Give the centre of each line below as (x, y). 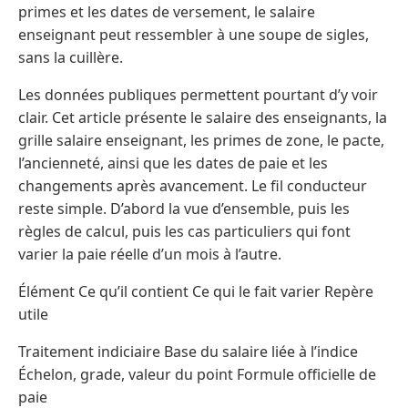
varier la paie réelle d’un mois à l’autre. (150, 255)
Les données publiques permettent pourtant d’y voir (198, 95)
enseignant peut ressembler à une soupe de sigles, (194, 35)
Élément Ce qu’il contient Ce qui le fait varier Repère (196, 292)
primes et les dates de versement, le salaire (167, 12)
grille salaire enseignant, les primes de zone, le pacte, (201, 141)
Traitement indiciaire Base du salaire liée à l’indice (188, 352)
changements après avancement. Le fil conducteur (193, 186)
